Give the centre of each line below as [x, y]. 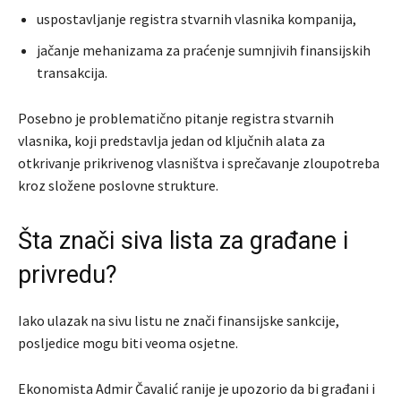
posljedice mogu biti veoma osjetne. [128, 343]
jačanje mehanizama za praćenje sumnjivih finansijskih [204, 51]
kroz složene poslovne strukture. [118, 186]
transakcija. [72, 73]
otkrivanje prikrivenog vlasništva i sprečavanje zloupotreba [199, 163]
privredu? [68, 275]
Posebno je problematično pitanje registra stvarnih [176, 119]
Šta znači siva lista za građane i [183, 241]
